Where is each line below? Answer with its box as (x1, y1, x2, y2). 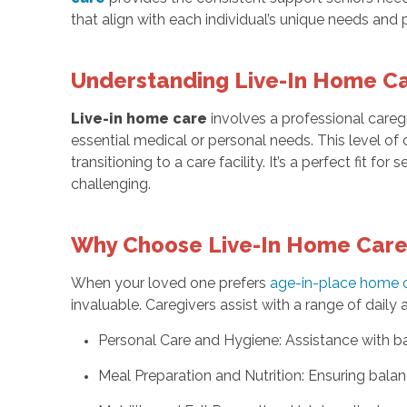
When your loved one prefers (70, 273, 270, 292)
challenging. (70, 174, 151, 193)
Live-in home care (70, 109, 211, 127)
